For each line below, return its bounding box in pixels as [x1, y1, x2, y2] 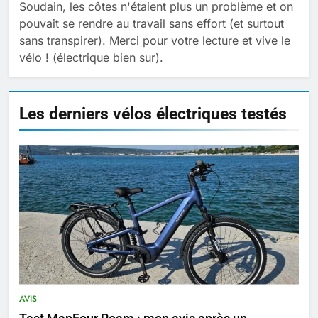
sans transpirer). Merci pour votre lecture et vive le [19, 33, 290, 48]
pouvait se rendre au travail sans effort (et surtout [19, 16, 284, 31]
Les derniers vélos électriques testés [19, 103, 287, 124]
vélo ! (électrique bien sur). [19, 50, 163, 65]
